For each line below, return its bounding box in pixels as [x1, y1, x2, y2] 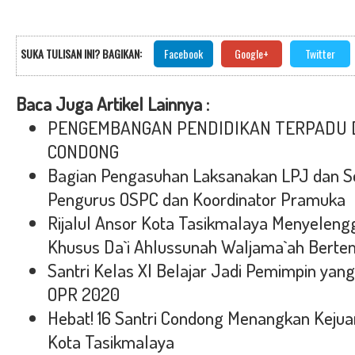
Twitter [305, 44, 335, 62]
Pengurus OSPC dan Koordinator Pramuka [48, 186, 345, 211]
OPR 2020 [48, 281, 120, 306]
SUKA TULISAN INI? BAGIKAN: [21, 44, 142, 62]
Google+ [235, 44, 269, 62]
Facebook [164, 44, 203, 62]
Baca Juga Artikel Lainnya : [16, 91, 209, 116]
